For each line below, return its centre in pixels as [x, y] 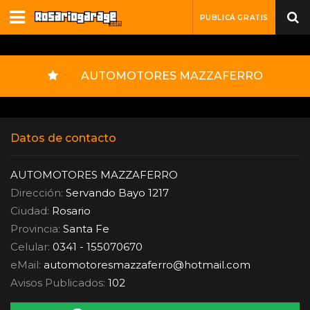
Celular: [30, 247]
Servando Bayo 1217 [116, 193]
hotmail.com [217, 265]
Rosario [70, 211]
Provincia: [35, 229]
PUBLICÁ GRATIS [234, 18]
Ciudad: [30, 211]
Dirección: [37, 193]
